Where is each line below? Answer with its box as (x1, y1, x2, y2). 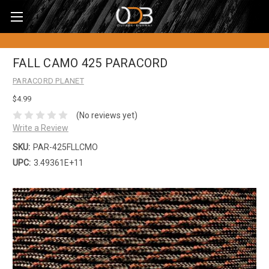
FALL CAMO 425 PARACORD (13, 56, 168, 71)
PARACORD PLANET (13, 76, 84, 85)
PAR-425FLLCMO (32, 142, 98, 152)
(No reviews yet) (76, 110, 138, 120)
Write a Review (13, 122, 68, 133)
